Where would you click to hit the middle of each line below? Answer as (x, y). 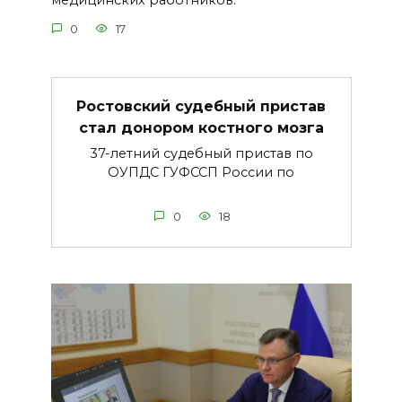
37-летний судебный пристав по (201, 154)
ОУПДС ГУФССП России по (201, 173)
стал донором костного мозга (201, 127)
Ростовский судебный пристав (201, 106)
